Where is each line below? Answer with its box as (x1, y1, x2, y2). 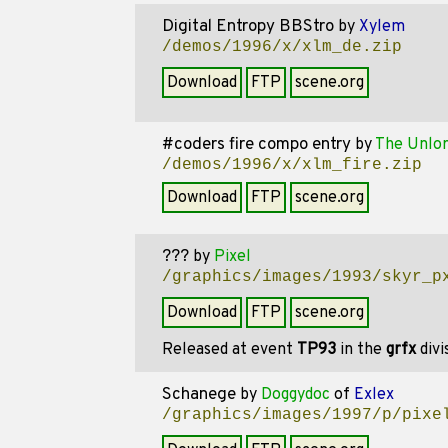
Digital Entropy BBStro (161, 16, 334, 38)
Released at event (161, 340, 297, 360)
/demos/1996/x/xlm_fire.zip (161, 156, 422, 174)
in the (335, 340, 386, 360)
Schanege (161, 384, 236, 406)
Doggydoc (260, 385, 330, 405)
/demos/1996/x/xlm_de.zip (161, 38, 402, 56)
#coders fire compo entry (161, 134, 351, 156)
